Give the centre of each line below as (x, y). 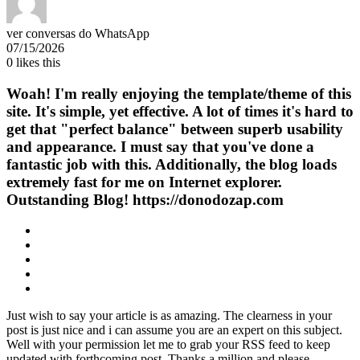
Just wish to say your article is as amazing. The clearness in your (169, 316)
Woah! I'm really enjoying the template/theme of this (179, 93)
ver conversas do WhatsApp (78, 33)
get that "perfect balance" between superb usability (175, 129)
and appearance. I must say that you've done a (160, 146)
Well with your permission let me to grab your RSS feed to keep (168, 345)
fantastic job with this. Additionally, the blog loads (172, 164)
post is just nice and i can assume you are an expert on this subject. (174, 330)
